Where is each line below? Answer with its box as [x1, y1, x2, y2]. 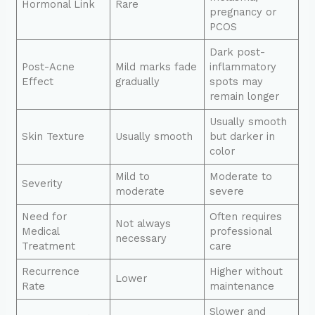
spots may [210, 75, 264, 88]
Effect [22, 75, 54, 88]
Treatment [22, 239, 76, 252]
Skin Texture [22, 129, 85, 143]
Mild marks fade [115, 60, 198, 73]
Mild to [115, 169, 150, 183]
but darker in [210, 129, 276, 143]
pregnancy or [210, 5, 277, 18]
